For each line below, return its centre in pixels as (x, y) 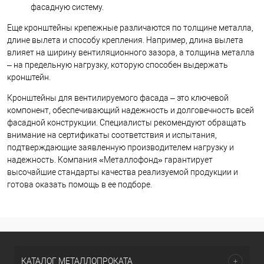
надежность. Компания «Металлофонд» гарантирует (110, 159)
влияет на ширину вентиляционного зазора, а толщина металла (131, 52)
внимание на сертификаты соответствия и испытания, (112, 135)
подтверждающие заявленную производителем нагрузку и (121, 147)
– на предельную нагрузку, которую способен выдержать (118, 65)
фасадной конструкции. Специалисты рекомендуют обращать (127, 122)
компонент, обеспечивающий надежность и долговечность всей (131, 110)
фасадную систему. (67, 7)
